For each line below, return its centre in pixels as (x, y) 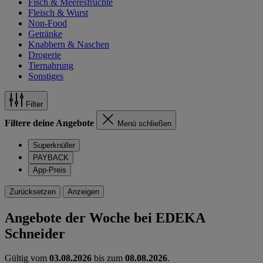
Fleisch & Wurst (58, 12)
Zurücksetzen (33, 191)
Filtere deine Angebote (49, 123)
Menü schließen (144, 123)
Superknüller (54, 145)
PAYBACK (51, 157)
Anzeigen (83, 191)
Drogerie (45, 55)
